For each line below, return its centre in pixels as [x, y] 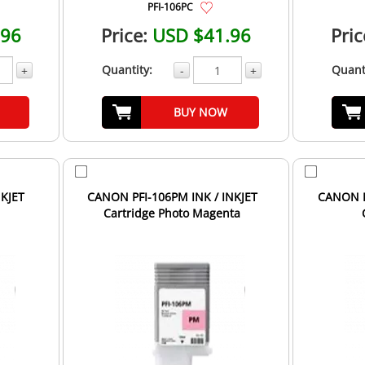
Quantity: [127, 70]
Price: [125, 35]
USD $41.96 [202, 35]
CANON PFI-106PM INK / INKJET [172, 197]
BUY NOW [200, 112]
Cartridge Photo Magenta [172, 213]
